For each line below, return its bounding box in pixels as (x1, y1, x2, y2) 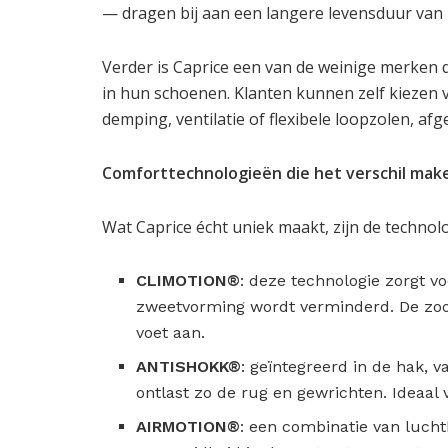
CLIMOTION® (136, 271, 241, 291)
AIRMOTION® (136, 417, 241, 437)
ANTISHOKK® (136, 357, 242, 377)
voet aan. (136, 323, 206, 343)
